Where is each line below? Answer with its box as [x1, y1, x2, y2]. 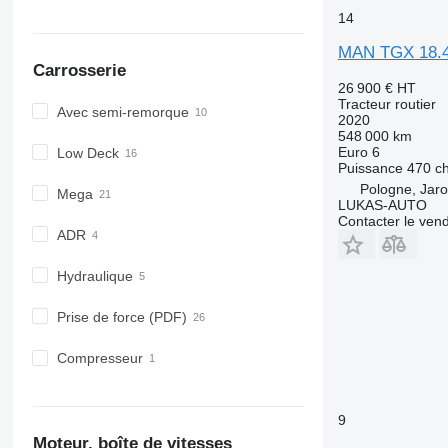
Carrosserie [32, 61, 126, 81]
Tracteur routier [337, 96, 436, 112]
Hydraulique [56, 267, 133, 284]
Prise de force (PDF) [56, 309, 187, 326]
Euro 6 [337, 144, 380, 160]
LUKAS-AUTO [337, 197, 427, 213]
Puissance [337, 160, 403, 176]
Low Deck [56, 144, 119, 161]
